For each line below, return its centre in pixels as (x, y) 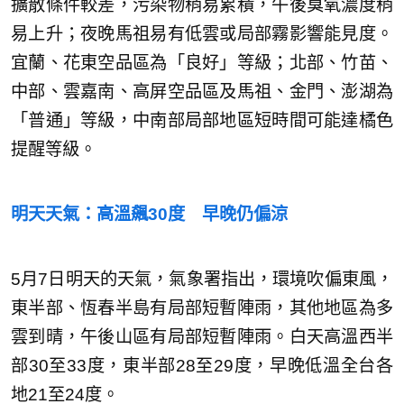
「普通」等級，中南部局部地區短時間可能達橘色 (202, 120)
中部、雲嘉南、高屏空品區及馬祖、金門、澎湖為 (202, 91)
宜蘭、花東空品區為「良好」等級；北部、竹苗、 (202, 62)
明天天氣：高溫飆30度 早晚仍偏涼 (149, 214)
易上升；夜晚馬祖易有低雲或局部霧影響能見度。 (202, 33)
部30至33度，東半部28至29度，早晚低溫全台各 (202, 365)
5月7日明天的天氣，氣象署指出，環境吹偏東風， (202, 279)
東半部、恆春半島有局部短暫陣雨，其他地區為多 (202, 308)
